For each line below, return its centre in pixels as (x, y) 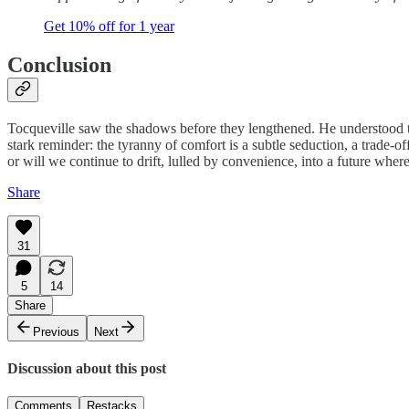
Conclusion (59, 65)
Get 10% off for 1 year (109, 26)
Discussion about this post (87, 369)
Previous (56, 331)
